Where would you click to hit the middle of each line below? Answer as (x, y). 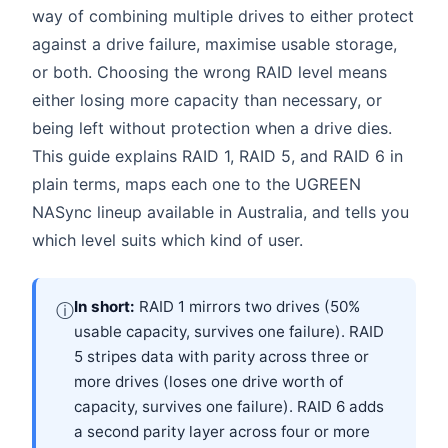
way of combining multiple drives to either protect (223, 15)
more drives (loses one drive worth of (208, 381)
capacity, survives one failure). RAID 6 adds (229, 406)
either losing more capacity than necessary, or (207, 99)
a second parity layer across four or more (222, 431)
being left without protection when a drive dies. (212, 127)
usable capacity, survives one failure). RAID (229, 331)
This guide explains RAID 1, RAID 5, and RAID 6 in (217, 155)
